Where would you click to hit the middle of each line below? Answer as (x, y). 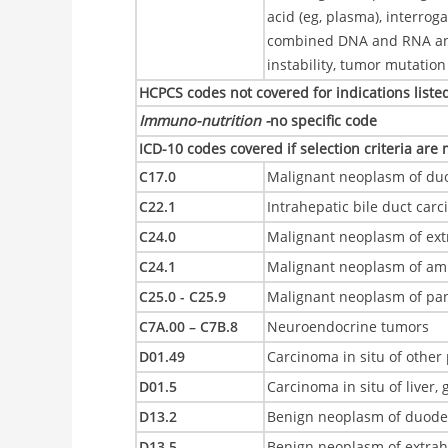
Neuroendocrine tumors (348, 326)
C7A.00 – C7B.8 (189, 326)
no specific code (324, 120)
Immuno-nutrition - (205, 120)
